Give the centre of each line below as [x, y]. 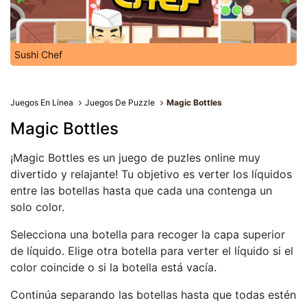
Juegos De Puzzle [120, 102]
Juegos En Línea [42, 102]
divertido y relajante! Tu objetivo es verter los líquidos [151, 174]
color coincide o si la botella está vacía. [113, 267]
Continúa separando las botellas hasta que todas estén [153, 295]
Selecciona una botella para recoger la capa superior [148, 234]
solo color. [37, 207]
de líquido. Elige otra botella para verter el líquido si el [152, 251]
